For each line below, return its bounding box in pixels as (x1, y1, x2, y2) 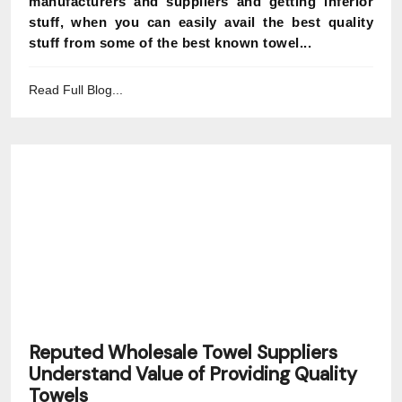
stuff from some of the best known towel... (29, 35, 311, 50)
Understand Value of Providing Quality (29, 362, 357, 387)
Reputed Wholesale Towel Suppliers (29, 340, 337, 365)
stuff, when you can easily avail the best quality (29, 14, 373, 30)
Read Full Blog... (29, 83, 123, 97)
